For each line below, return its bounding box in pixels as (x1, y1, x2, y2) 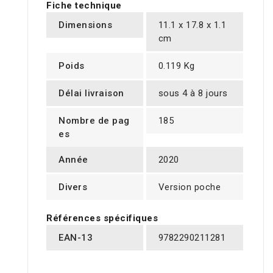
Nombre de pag (58, 115, 130, 127)
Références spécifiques (46, 213, 158, 224)
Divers (58, 182, 87, 193)
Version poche (158, 182, 221, 193)
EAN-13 (58, 232, 93, 244)
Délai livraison (58, 88, 124, 99)
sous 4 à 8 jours (158, 88, 228, 99)
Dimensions (58, 19, 112, 31)
